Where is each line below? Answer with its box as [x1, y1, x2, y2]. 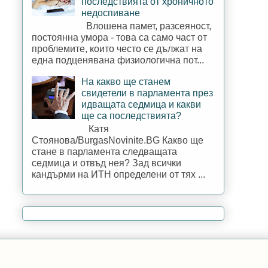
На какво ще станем [81, 76, 171, 87]
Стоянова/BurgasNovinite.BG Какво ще [32, 135, 203, 146]
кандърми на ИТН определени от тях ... [32, 169, 205, 180]
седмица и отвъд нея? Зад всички [32, 158, 181, 169]
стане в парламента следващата [32, 147, 177, 157]
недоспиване [81, 7, 141, 18]
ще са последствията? [81, 110, 182, 121]
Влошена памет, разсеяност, [81, 20, 212, 31]
